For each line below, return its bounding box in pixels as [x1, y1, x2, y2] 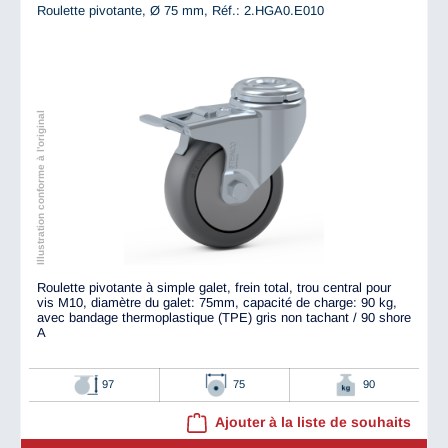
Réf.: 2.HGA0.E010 [212, 3, 324, 19]
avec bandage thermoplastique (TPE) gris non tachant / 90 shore [37, 310, 411, 326]
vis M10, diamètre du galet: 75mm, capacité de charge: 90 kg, [37, 295, 397, 311]
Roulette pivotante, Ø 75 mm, [37, 3, 212, 19]
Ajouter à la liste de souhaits [215, 414, 411, 431]
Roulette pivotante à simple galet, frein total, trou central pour [37, 280, 391, 296]
